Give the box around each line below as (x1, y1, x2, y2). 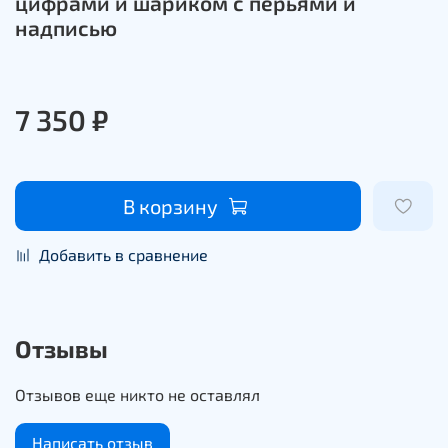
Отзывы (15, 333, 108, 363)
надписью (15, 14, 117, 40)
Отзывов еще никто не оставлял (15, 384, 260, 404)
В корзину (123, 193, 218, 218)
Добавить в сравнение (39, 244, 208, 264)
